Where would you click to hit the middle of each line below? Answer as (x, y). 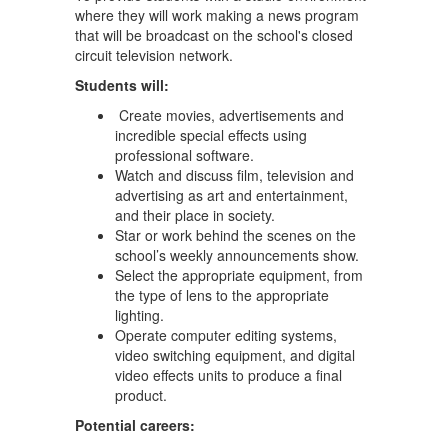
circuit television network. (154, 55)
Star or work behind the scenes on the (235, 235)
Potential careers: (135, 425)
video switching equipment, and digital (235, 355)
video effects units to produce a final (228, 375)
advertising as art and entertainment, (231, 195)
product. (141, 395)
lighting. (139, 315)
